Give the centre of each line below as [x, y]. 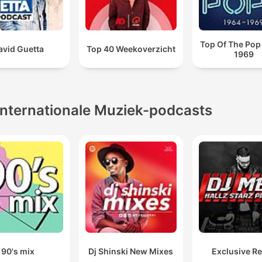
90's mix [18, 251]
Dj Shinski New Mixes [131, 251]
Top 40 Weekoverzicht [131, 49]
